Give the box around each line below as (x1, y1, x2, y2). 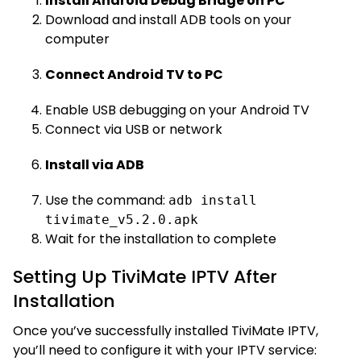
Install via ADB (45, 155, 144, 174)
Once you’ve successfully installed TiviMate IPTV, (13, 321, 318, 340)
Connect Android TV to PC (45, 64, 223, 84)
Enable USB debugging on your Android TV (45, 100, 309, 119)
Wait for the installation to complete (45, 229, 276, 248)
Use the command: (45, 190, 168, 210)
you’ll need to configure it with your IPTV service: (13, 340, 317, 359)
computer (45, 29, 110, 48)
